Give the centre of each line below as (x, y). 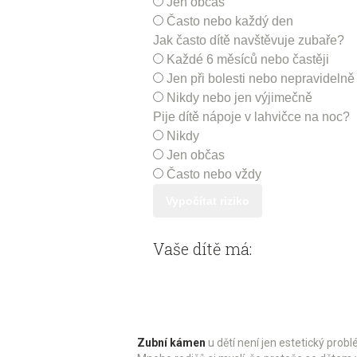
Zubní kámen (171, 342)
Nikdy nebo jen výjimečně (239, 97)
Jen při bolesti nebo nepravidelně (261, 78)
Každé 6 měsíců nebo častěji (248, 59)
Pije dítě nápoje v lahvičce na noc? (251, 116)
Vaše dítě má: (202, 248)
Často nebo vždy (214, 174)
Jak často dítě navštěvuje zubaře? (249, 40)
